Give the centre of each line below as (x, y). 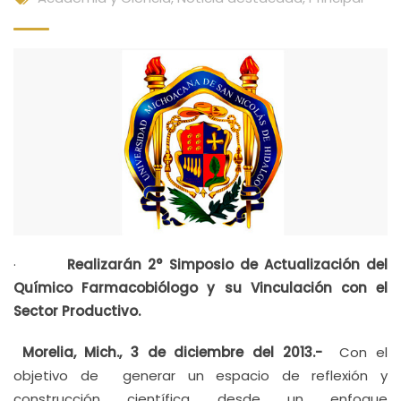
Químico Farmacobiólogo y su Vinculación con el (200, 288)
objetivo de (56, 375)
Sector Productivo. (77, 311)
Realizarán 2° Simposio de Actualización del (228, 264)
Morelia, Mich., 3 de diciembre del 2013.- (177, 352)
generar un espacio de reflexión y (249, 375)
